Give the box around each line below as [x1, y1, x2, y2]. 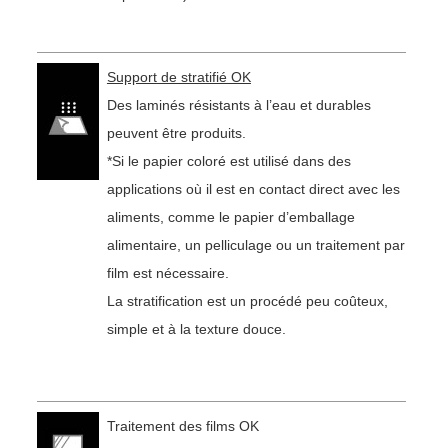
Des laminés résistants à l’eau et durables [106, 97, 371, 114]
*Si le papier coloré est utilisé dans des [106, 153, 351, 170]
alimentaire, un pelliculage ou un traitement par [106, 237, 405, 254]
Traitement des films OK [106, 418, 259, 435]
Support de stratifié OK [106, 69, 251, 86]
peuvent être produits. [106, 125, 246, 142]
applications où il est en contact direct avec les [106, 181, 400, 198]
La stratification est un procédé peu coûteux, [106, 293, 388, 310]
